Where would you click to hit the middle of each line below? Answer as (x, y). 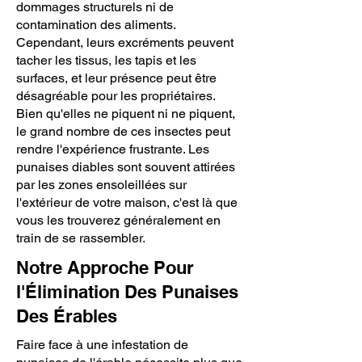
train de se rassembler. (81, 238)
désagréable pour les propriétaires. (116, 96)
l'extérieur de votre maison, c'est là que (127, 202)
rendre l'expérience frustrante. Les (113, 149)
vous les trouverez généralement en (118, 220)
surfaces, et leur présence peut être (116, 78)
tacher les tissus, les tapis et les (106, 60)
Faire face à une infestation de (102, 345)
